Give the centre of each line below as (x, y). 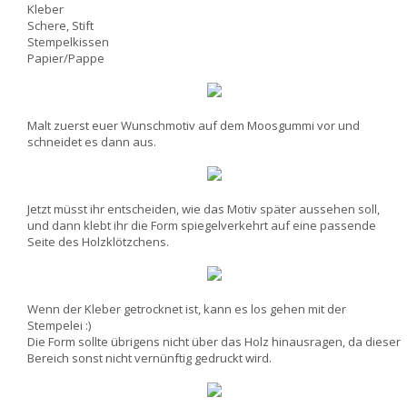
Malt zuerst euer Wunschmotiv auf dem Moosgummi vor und (194, 125)
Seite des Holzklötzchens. (98, 242)
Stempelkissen (68, 42)
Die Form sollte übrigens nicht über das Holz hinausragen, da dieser (214, 342)
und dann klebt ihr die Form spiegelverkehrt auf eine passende (202, 225)
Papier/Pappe (66, 58)
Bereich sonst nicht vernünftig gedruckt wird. (149, 358)
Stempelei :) (59, 325)
